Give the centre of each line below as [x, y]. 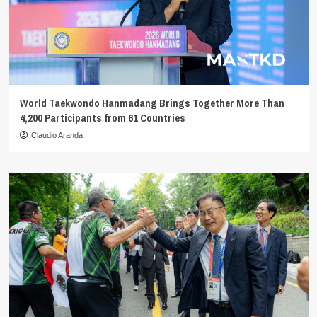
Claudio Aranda [57, 136]
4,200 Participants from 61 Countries [102, 118]
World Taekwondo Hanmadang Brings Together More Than [152, 103]
